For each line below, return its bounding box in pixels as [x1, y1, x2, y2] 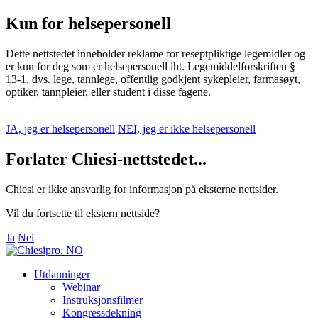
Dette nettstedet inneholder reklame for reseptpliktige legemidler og [6, 47, 305, 60]
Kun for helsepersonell [6, 13, 171, 33]
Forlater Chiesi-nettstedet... [6, 149, 207, 168]
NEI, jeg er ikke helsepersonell [118, 122, 256, 135]
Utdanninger [34, 268, 90, 280]
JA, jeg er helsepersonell [6, 122, 115, 135]
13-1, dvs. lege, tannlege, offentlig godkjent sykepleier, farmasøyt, [6, 72, 300, 85]
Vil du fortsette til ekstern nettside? [6, 207, 160, 219]
